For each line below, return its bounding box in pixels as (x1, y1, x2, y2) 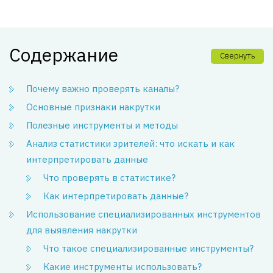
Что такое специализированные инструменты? (43, 243, 253, 254)
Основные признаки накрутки (26, 101, 160, 113)
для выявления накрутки (26, 224, 137, 236)
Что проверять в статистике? (43, 172, 175, 183)
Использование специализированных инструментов (26, 208, 261, 220)
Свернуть (220, 51, 255, 61)
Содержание (9, 43, 118, 66)
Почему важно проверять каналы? (26, 83, 179, 94)
